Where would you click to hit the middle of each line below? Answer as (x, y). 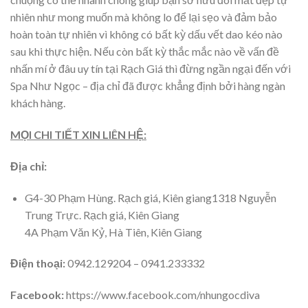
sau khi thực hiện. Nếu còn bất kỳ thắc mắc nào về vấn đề (145, 52)
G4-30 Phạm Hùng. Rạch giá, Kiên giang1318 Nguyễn (150, 197)
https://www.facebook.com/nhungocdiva (162, 295)
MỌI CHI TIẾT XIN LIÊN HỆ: (78, 135)
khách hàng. (38, 103)
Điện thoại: (39, 263)
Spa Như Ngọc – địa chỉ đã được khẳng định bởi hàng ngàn (148, 86)
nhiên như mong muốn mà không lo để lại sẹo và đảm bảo (144, 17)
